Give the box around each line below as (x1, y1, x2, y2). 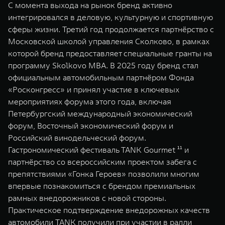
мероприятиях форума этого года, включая (8, 96, 171, 106)
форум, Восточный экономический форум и (8, 121, 173, 131)
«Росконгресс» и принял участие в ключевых (8, 84, 179, 94)
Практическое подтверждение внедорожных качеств (8, 205, 210, 215)
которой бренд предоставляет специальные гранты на (8, 48, 212, 58)
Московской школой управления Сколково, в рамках (8, 36, 209, 46)
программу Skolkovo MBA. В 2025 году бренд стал (8, 60, 198, 70)
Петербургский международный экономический (8, 108, 192, 119)
